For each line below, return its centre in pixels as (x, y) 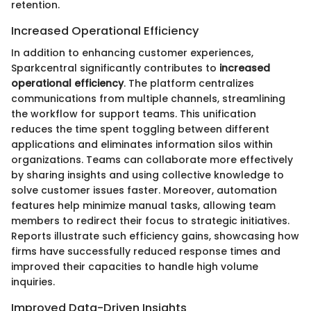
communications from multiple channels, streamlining (148, 98)
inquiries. (33, 281)
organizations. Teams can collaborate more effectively (152, 159)
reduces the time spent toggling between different (140, 129)
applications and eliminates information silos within (142, 144)
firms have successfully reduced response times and (146, 251)
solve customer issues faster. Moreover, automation (144, 190)
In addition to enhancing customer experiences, (132, 52)
